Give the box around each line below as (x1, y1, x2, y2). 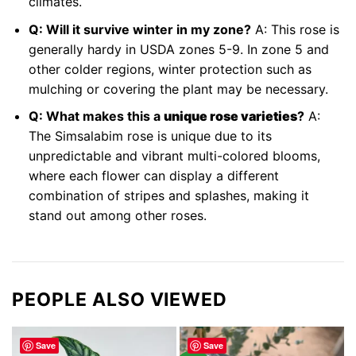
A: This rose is (250, 21, 339, 37)
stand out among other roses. (28, 207, 207, 224)
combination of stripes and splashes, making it (28, 188, 309, 204)
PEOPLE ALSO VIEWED (12, 288, 228, 311)
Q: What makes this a (28, 108, 164, 125)
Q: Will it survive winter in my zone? (28, 21, 251, 37)
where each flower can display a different (28, 168, 279, 184)
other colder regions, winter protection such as (28, 60, 311, 77)
